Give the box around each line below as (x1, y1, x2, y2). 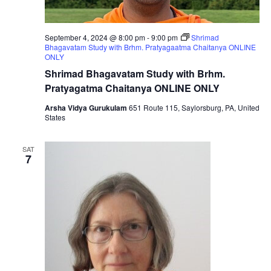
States (44, 111, 65, 122)
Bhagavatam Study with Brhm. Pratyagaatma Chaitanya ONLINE (44, 41, 256, 52)
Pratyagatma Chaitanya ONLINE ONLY (44, 80, 220, 95)
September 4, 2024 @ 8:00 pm (44, 31, 145, 42)
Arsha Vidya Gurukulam (44, 102, 129, 113)
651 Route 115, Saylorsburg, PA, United (128, 102, 260, 113)
